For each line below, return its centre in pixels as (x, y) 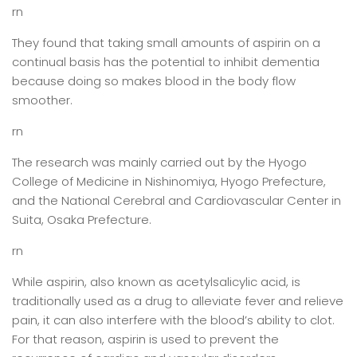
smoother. (42, 100)
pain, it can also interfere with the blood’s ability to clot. (173, 320)
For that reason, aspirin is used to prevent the (145, 339)
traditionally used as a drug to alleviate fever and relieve (178, 301)
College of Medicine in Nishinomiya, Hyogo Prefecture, (169, 181)
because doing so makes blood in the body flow (154, 81)
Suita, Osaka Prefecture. (82, 220)
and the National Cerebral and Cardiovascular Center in (177, 200)
